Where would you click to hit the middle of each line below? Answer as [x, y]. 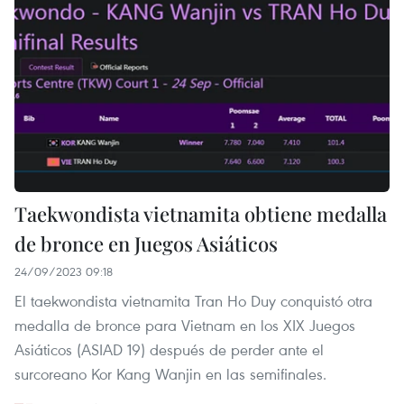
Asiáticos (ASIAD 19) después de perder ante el [169, 350]
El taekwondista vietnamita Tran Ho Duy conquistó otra [193, 301]
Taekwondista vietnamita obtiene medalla [201, 214]
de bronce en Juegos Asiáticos [146, 244]
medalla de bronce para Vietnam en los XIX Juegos [185, 326]
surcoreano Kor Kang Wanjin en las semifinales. [170, 374]
